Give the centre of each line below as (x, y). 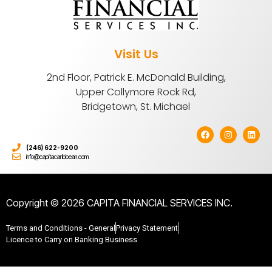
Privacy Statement (147, 228)
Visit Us (136, 54)
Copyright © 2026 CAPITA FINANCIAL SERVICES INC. (119, 202)
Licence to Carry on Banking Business (72, 239)
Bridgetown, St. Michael (136, 106)
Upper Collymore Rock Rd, (136, 92)
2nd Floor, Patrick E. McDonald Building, (136, 77)
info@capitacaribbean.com (57, 156)
